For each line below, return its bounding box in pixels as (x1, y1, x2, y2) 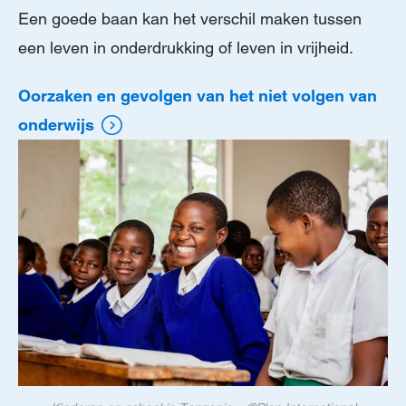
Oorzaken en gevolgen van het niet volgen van (18, 85, 377, 105)
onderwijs (18, 114, 94, 134)
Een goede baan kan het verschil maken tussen (18, 9, 362, 29)
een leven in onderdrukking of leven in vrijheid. (18, 38, 353, 58)
